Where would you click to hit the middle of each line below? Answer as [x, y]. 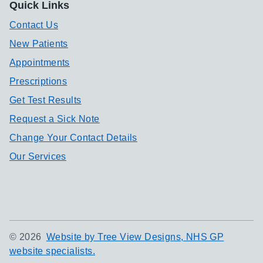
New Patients [39, 44]
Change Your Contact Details [73, 138]
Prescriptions [38, 81]
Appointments [40, 63]
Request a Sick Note [55, 119]
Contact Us [34, 25]
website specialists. [52, 251]
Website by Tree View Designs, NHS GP [135, 237]
